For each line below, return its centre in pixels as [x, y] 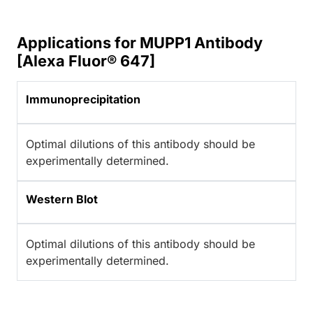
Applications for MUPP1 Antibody [140, 43]
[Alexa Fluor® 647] [86, 61]
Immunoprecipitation [83, 100]
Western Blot [62, 199]
